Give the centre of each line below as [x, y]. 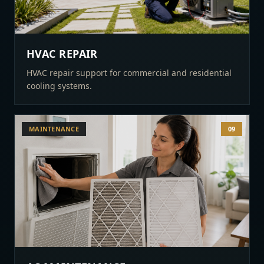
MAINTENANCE [54, 129]
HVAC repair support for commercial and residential [129, 73]
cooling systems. [59, 86]
